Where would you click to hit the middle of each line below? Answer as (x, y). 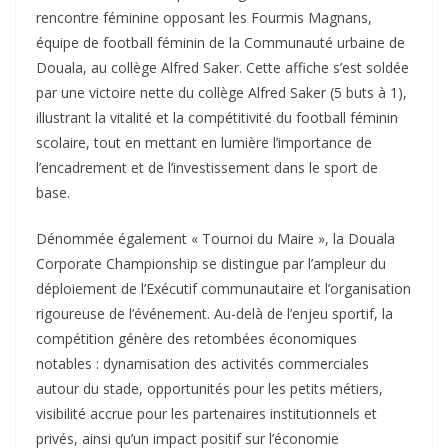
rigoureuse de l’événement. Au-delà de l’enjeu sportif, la (214, 314)
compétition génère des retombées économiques (196, 339)
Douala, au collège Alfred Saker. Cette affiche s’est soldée (222, 68)
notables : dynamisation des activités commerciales (202, 364)
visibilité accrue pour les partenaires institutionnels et (206, 414)
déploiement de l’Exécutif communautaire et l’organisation (223, 289)
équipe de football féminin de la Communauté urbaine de (220, 43)
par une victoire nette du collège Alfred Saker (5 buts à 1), (221, 93)
